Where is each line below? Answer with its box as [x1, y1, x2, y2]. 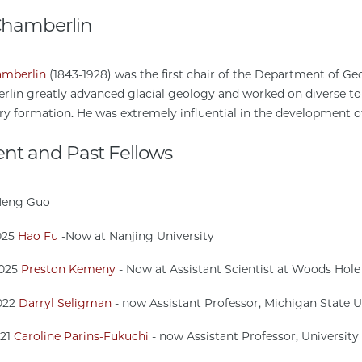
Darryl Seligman [18, 295, 112, 310]
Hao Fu [17, 228, 58, 243]
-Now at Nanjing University [57, 228, 214, 243]
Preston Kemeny [20, 262, 116, 277]
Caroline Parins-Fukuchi [13, 329, 149, 344]
